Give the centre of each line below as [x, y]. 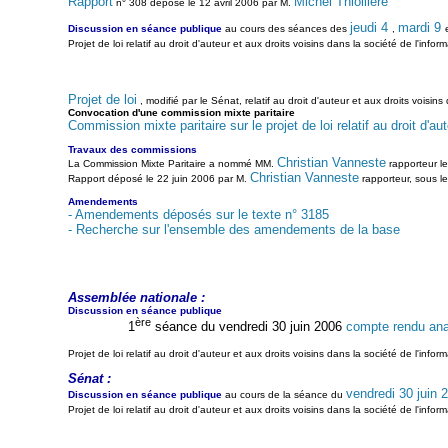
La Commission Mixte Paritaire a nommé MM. [172, 163]
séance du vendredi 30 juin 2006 [248, 326]
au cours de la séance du [283, 394]
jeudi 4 [370, 27]
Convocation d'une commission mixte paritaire [181, 112]
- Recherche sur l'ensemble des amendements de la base [233, 229]
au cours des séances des [285, 28]
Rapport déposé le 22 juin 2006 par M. [158, 178]
